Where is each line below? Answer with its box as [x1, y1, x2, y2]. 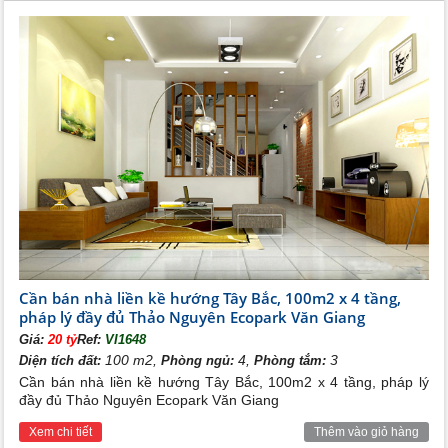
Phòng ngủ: [161, 353, 235, 369]
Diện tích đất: [19, 353, 102, 369]
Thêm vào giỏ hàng [313, 425, 419, 440]
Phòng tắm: [254, 353, 327, 369]
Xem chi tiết [29, 425, 93, 440]
